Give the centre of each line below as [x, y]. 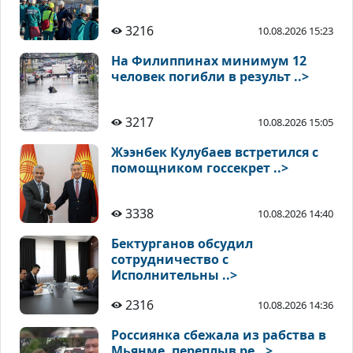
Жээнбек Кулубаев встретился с [215, 152]
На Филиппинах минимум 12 [209, 61]
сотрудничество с [170, 260]
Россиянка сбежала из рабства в [219, 335]
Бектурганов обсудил [182, 244]
